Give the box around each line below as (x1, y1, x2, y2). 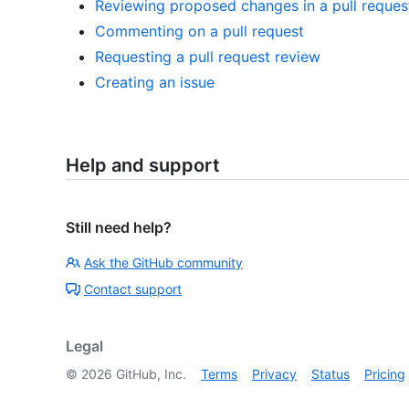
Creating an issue (95, 73, 215, 91)
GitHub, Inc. (112, 366, 186, 382)
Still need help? (66, 218, 172, 236)
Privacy (252, 366, 297, 382)
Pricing (364, 366, 405, 382)
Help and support (66, 154, 220, 176)
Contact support (84, 281, 182, 297)
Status (311, 366, 350, 382)
